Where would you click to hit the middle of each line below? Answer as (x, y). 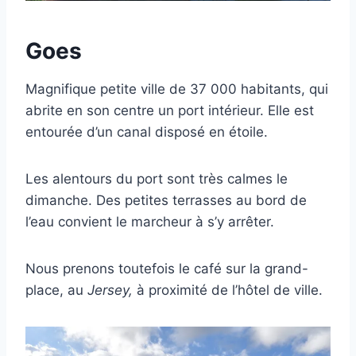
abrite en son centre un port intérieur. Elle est (170, 111)
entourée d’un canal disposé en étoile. (147, 132)
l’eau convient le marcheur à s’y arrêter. (150, 222)
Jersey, (112, 290)
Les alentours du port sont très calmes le (157, 179)
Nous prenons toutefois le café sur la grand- (167, 269)
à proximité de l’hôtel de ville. (230, 290)
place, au (56, 290)
